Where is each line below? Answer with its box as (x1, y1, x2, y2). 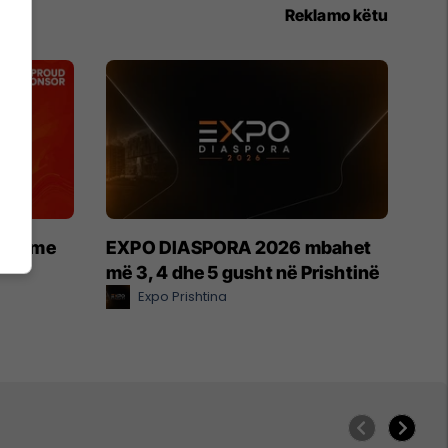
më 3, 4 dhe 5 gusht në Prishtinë (106, 261, 380, 283)
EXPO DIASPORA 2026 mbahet (106, 236, 371, 258)
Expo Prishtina (138, 286, 227, 306)
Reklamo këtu (284, 4, 388, 25)
